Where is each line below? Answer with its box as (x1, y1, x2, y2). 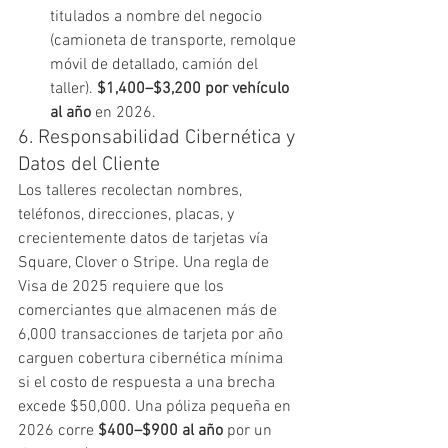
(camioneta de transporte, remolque (50, 30, 300, 51)
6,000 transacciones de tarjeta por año (18, 324, 287, 345)
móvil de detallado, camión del (50, 54, 262, 75)
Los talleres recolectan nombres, (18, 180, 246, 201)
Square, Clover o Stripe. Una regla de (18, 252, 273, 273)
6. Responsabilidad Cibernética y (18, 125, 300, 150)
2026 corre (18, 420, 98, 441)
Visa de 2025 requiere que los (18, 276, 228, 297)
